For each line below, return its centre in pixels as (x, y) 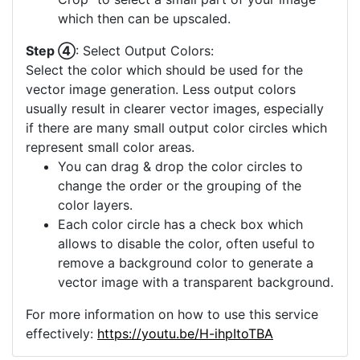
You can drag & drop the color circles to (180, 189)
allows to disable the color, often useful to (186, 266)
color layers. (95, 228)
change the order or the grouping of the (180, 209)
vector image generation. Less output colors (161, 112)
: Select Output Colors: (145, 74)
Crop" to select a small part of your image (187, 22)
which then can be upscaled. (144, 41)
